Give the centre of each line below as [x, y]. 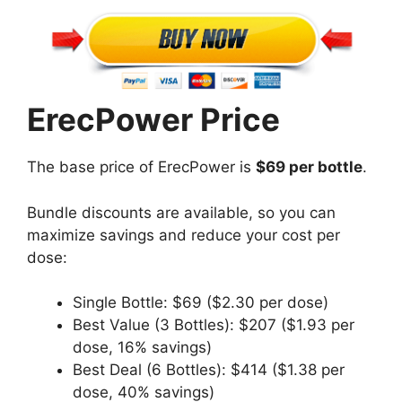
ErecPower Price [153, 120]
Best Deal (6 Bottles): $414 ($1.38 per [209, 370]
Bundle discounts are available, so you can [181, 212]
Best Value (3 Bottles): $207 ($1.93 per [214, 325]
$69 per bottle [309, 167]
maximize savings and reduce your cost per [184, 235]
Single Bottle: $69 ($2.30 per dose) [201, 303]
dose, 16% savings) [142, 348]
